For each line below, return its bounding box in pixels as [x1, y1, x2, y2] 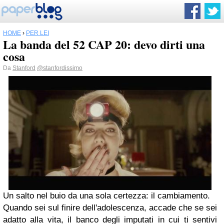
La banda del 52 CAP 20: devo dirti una [3, 35, 205, 53]
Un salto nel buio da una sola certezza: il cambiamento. [3, 191, 212, 201]
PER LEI [26, 29, 49, 36]
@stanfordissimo [37, 64, 82, 71]
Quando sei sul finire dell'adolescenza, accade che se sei [3, 203, 217, 213]
